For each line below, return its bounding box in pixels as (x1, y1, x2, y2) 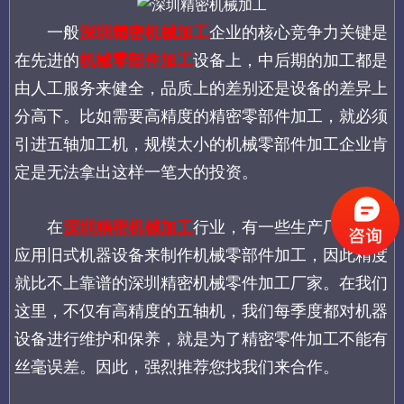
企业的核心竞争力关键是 (208, 23, 388, 42)
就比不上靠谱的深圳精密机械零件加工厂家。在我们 (14, 274, 388, 293)
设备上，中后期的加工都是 (192, 51, 388, 70)
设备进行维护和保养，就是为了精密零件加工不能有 (14, 330, 388, 349)
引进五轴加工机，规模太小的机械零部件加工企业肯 (14, 135, 388, 154)
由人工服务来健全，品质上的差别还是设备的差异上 (14, 79, 388, 98)
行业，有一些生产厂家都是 (192, 218, 388, 237)
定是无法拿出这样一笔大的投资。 (14, 163, 258, 182)
